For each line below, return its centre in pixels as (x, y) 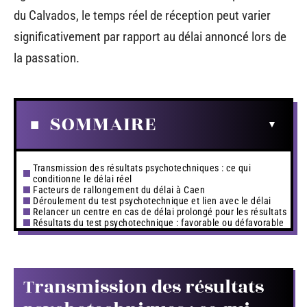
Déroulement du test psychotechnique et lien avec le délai (152, 200)
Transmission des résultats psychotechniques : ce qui (142, 168)
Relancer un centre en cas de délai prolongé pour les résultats (160, 211)
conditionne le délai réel (83, 179)
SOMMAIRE (103, 124)
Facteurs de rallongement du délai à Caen (119, 189)
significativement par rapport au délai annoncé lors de (150, 37)
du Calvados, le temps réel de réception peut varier (142, 15)
